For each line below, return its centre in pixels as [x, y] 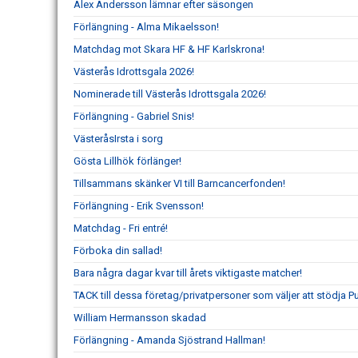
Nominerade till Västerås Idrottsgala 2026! [170, 94]
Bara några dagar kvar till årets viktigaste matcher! [188, 273]
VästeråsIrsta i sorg [118, 139]
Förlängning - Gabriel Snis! [134, 117]
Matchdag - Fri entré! [121, 229]
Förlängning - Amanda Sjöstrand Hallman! [169, 340]
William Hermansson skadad [140, 318]
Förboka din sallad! [118, 251]
